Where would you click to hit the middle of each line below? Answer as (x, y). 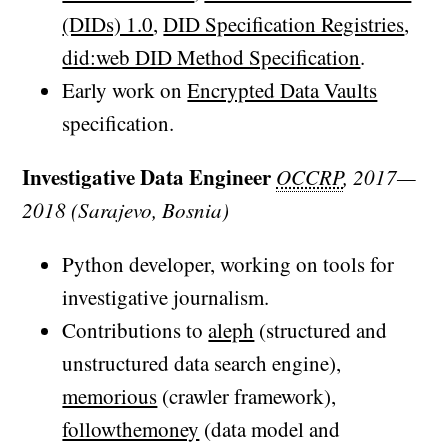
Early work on (125, 90)
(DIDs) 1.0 (108, 24)
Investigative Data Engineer (147, 177)
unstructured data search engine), (202, 363)
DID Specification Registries (284, 24)
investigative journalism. (166, 297)
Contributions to (135, 330)
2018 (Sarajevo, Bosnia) (126, 210)
